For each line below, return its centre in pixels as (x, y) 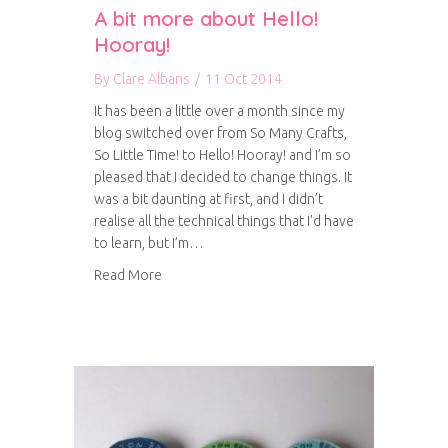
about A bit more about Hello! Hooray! (278, 274)
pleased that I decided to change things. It (223, 177)
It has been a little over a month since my (219, 111)
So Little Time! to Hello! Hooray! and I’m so (222, 155)
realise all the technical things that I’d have (224, 221)
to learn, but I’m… (149, 243)
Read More (128, 275)
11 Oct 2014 (243, 79)
